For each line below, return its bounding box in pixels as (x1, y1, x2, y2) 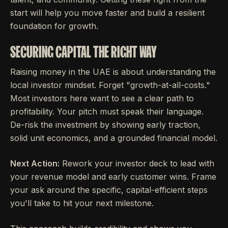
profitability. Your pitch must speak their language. (10, 106, 204, 117)
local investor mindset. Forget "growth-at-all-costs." (10, 79, 210, 90)
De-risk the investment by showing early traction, (10, 119, 201, 130)
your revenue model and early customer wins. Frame (10, 171, 216, 182)
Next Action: (10, 158, 60, 168)
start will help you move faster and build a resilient (10, 7, 205, 18)
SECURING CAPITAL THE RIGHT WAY (10, 42, 157, 61)
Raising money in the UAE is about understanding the (10, 66, 216, 77)
